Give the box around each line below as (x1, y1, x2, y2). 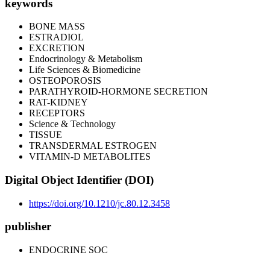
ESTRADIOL (29, 32, 84, 43)
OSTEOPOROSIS (29, 75, 101, 86)
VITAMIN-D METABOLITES (29, 151, 151, 162)
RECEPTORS (29, 108, 85, 119)
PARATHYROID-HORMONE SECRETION (29, 86, 208, 97)
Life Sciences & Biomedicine (29, 64, 140, 75)
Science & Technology (29, 119, 116, 130)
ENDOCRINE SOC (29, 245, 108, 256)
